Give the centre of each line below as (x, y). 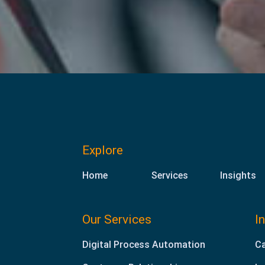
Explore (103, 150)
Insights (238, 175)
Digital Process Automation (144, 244)
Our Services (117, 219)
